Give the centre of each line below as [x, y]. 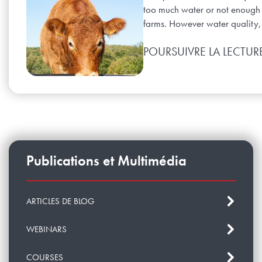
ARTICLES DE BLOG [60, 201]
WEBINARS [46, 229]
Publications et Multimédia [106, 161]
